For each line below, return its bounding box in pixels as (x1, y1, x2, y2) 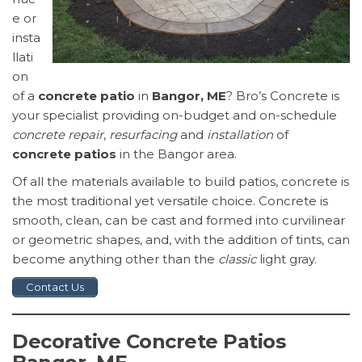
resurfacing (109, 126, 177, 142)
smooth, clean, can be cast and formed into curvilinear (12, 212, 345, 228)
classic (218, 250, 259, 267)
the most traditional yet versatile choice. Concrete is (12, 192, 328, 208)
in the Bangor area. (116, 145, 237, 162)
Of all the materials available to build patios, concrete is (12, 173, 349, 189)
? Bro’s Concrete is (226, 87, 339, 103)
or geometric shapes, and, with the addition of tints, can (12, 231, 350, 247)
